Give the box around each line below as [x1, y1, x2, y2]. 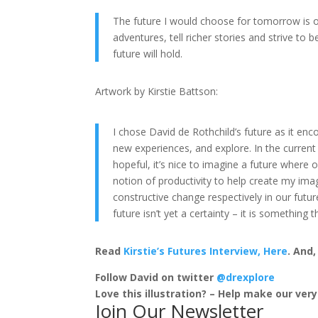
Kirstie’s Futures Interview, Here [124, 244, 288, 258]
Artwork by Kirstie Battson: [95, 84, 219, 99]
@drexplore [216, 270, 275, 285]
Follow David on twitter [95, 270, 217, 285]
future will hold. [113, 47, 183, 61]
